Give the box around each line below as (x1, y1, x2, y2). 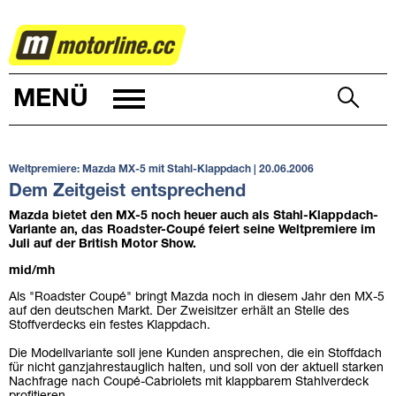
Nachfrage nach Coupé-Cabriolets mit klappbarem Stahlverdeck (9, 377, 369, 389)
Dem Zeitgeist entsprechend (9, 184, 246, 201)
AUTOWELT (9, 20, 145, 42)
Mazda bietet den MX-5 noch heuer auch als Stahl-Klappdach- (9, 210, 378, 223)
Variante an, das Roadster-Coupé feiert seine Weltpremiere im (9, 225, 376, 237)
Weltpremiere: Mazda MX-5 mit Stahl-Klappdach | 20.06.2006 (9, 164, 314, 175)
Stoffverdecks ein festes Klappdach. (9, 320, 210, 332)
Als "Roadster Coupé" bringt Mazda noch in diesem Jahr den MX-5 (9, 292, 385, 304)
